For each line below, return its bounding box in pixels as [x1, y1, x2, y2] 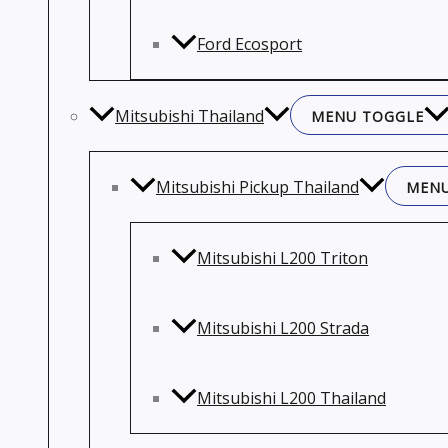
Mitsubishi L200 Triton [197, 247, 368, 269]
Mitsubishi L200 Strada [197, 317, 369, 339]
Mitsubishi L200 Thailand [197, 387, 386, 409]
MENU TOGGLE [311, 107, 424, 126]
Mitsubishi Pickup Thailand [156, 176, 359, 198]
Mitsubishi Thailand [115, 105, 264, 127]
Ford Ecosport [197, 33, 302, 55]
